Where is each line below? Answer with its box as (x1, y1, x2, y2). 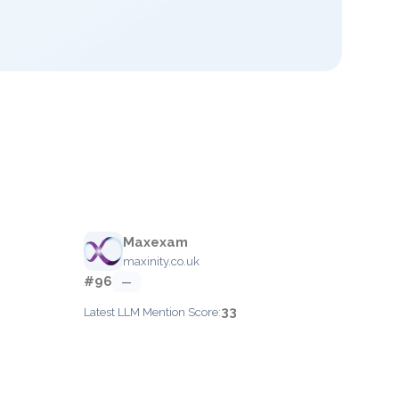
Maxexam (123, 234, 188, 250)
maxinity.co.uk (123, 255, 199, 268)
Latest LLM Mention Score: (84, 305, 221, 319)
